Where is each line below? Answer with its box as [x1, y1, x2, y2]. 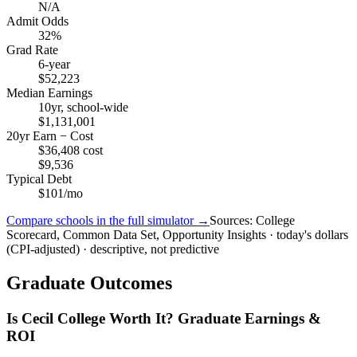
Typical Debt [6, 172, 72, 186]
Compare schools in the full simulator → [6, 214, 210, 228]
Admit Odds [6, 14, 69, 29]
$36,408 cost [38, 143, 103, 158]
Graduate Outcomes [6, 273, 172, 294]
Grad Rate [6, 43, 58, 57]
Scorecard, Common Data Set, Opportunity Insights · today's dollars [6, 228, 348, 242]
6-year [38, 57, 70, 72]
